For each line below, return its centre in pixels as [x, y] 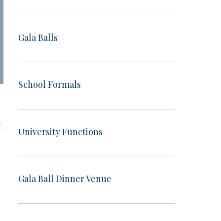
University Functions [60, 131]
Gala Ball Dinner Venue [65, 179]
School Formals [50, 85]
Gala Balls [38, 37]
